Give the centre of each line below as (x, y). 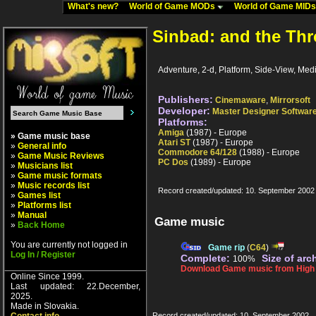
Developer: (184, 111)
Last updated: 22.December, (75, 286)
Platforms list (44, 205)
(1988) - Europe (268, 153)
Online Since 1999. (47, 276)
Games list (39, 195)
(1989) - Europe (220, 163)
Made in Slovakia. (45, 306)
